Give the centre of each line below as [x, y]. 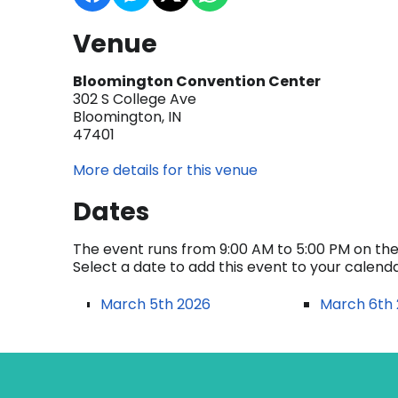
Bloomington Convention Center [197, 81]
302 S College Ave [135, 99]
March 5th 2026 [155, 304]
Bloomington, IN [127, 117]
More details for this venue [165, 170]
